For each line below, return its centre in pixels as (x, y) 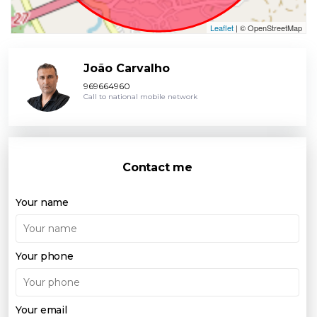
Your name (42, 203)
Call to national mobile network (140, 97)
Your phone (45, 257)
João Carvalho (127, 69)
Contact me (157, 168)
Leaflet (222, 28)
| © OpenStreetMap (268, 28)
